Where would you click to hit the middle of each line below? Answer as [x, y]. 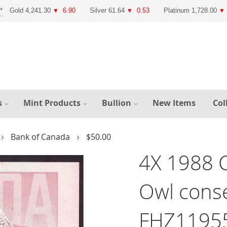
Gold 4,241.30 [31, 10]
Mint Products [52, 103]
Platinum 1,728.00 [191, 10]
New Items [174, 103]
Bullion [117, 103]
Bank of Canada [41, 137]
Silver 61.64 [108, 10]
